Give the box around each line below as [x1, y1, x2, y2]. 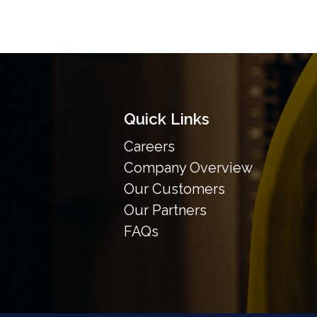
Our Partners [123, 201, 207, 219]
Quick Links [123, 109, 209, 128]
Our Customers [123, 180, 225, 197]
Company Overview [123, 158, 253, 176]
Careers [123, 137, 175, 155]
